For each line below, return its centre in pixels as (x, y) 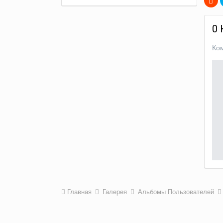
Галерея (115, 191)
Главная (79, 191)
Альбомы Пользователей (177, 191)
